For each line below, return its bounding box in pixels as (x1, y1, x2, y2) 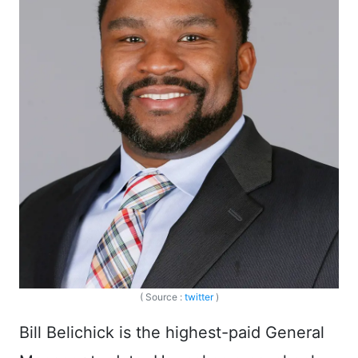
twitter (184, 291, 213, 304)
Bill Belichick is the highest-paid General (19, 323, 324, 343)
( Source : (139, 291, 185, 304)
